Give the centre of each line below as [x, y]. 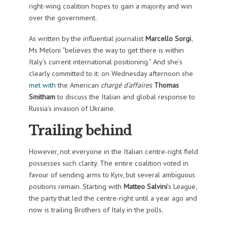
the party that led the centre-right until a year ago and [113, 198]
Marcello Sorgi [168, 38]
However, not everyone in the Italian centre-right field [113, 152]
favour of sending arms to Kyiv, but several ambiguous [112, 175]
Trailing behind [80, 131]
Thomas [166, 85]
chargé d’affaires [126, 85]
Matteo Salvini [145, 186]
